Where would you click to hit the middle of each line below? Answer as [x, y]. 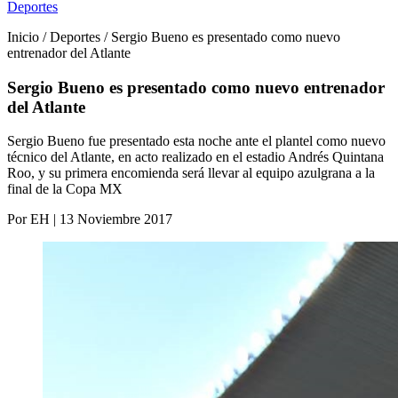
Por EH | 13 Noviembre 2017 [90, 219]
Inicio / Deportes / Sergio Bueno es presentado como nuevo [174, 37]
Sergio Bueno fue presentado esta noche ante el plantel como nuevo [196, 141]
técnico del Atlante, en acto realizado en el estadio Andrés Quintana [195, 157]
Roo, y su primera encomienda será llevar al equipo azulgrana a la [191, 173]
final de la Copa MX [65, 189]
